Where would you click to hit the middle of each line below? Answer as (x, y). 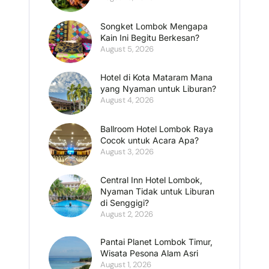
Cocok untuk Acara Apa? (149, 140)
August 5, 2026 (127, 49)
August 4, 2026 (127, 100)
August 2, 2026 (126, 214)
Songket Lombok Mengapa (154, 26)
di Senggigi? (124, 203)
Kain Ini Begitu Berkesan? (150, 37)
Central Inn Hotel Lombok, (151, 180)
